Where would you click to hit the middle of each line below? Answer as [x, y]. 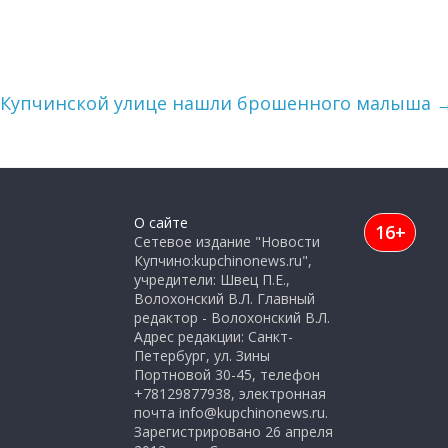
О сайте [161, 222]
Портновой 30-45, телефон [227, 374]
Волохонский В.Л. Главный [224, 298]
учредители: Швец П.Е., [212, 279]
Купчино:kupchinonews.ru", [223, 260]
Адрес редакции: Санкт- [213, 336]
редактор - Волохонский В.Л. [232, 317]
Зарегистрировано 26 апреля [233, 431]
